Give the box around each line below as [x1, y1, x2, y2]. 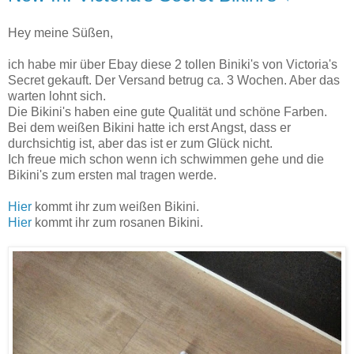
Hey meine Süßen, [8, 26, 113, 40]
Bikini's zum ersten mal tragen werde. [8, 168, 217, 183]
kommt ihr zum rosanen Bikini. [32, 216, 203, 230]
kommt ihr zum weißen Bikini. [32, 200, 199, 214]
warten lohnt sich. [8, 89, 106, 104]
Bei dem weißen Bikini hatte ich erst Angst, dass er [8, 121, 291, 135]
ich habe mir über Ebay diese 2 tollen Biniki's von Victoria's [8, 58, 337, 72]
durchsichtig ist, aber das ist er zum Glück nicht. [8, 137, 273, 151]
